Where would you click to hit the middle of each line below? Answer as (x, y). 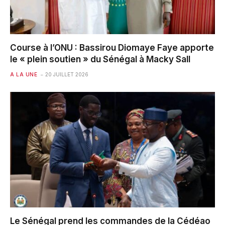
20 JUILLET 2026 (67, 75)
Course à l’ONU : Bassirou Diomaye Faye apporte (112, 48)
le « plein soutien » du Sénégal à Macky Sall (100, 60)
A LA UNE (24, 75)
